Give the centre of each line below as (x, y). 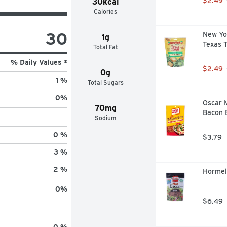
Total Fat (105, 47)
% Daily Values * (39, 62)
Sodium (106, 118)
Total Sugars (105, 82)
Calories (106, 11)
